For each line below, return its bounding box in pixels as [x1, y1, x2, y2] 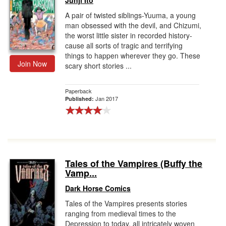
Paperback [65, 87, 92, 95]
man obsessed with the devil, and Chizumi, [65, 20, 201, 30]
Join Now [18, 59, 47, 69]
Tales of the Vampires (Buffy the [65, 157, 202, 170]
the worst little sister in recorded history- [65, 30, 192, 40]
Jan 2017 [95, 94, 118, 102]
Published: [65, 95, 95, 102]
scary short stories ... [65, 61, 132, 71]
